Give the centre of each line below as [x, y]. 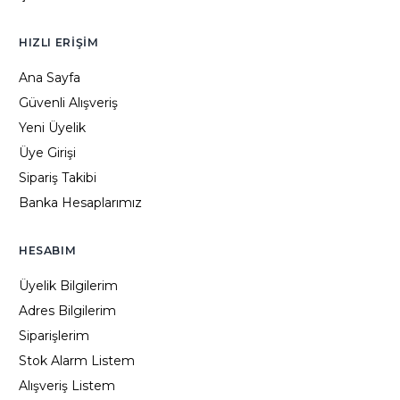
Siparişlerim [54, 336]
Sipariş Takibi [58, 178]
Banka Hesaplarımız [80, 203]
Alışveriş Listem [67, 386]
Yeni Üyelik [52, 128]
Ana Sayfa [50, 78]
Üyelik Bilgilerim [68, 286]
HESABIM [48, 251]
